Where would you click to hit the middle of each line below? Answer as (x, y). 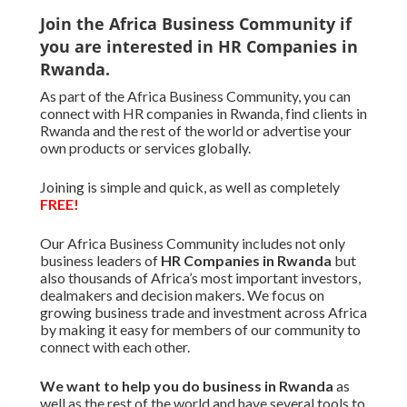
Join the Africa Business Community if (195, 24)
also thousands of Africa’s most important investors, (200, 277)
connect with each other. (114, 346)
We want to (79, 385)
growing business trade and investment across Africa (203, 312)
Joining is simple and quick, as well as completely (189, 186)
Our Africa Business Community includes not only (192, 243)
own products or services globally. (145, 147)
